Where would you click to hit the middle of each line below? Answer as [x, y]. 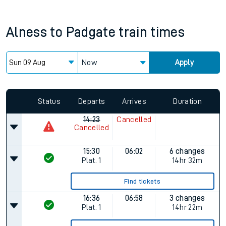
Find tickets [143, 181]
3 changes [187, 198]
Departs [92, 101]
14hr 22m [187, 207]
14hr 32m [187, 160]
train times [152, 32]
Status [49, 101]
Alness [27, 32]
